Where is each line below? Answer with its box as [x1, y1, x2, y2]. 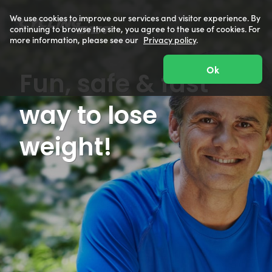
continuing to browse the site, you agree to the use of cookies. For [10, 22, 260, 35]
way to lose [19, 98, 157, 132]
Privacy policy [143, 33, 196, 46]
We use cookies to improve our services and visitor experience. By [10, 12, 260, 24]
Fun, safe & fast [19, 67, 208, 101]
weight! [19, 130, 112, 164]
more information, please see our [10, 33, 138, 46]
